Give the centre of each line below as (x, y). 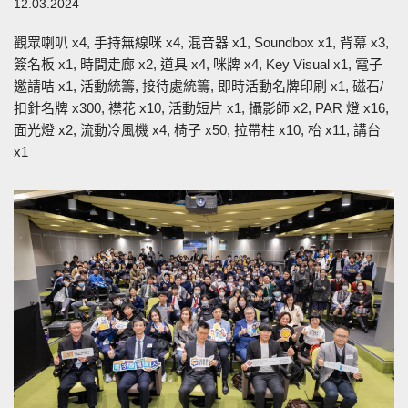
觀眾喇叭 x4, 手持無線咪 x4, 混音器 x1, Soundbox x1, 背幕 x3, (201, 42)
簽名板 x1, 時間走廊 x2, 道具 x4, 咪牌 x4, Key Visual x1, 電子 (198, 64)
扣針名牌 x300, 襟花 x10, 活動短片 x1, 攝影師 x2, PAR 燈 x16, (201, 107)
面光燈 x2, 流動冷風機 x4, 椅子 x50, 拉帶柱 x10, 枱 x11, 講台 (197, 129)
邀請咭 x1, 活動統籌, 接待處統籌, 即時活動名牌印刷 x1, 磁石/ (199, 86)
